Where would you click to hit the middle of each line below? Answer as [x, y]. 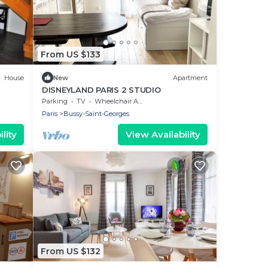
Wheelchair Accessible [116, 101]
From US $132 [71, 251]
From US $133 [71, 54]
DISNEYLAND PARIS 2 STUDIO [101, 90]
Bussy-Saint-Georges [96, 114]
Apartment [190, 77]
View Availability [163, 135]
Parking [55, 101]
